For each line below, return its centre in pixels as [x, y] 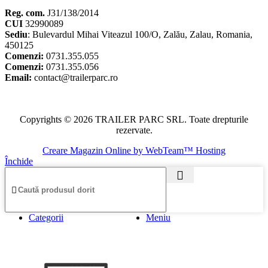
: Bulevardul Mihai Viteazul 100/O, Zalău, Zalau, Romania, [140, 35]
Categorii [46, 218]
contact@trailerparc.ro [76, 78]
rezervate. [134, 130]
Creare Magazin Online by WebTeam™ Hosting [134, 151]
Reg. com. [25, 13]
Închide [19, 162]
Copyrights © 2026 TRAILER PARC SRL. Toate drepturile [134, 120]
